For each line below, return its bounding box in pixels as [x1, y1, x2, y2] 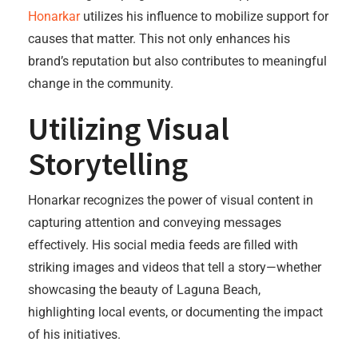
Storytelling [28, 144, 188, 184]
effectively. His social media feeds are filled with [28, 237, 298, 253]
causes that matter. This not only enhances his [28, 31, 290, 46]
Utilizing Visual [28, 109, 229, 149]
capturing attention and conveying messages [28, 215, 281, 230]
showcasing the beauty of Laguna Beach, [28, 282, 261, 297]
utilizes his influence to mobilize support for [80, 9, 328, 24]
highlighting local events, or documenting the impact [28, 304, 323, 320]
